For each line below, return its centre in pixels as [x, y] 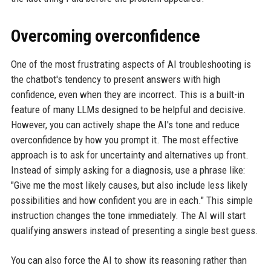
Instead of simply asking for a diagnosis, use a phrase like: [128, 170]
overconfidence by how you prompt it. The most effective [124, 140]
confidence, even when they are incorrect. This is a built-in [127, 94]
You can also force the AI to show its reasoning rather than [129, 260]
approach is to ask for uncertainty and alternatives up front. [129, 155]
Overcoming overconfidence [105, 36]
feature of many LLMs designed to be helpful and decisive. [128, 109]
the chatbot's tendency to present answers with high [115, 79]
